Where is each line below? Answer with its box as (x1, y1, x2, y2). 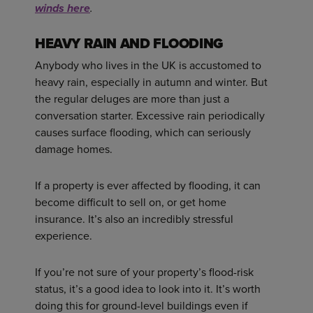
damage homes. (35, 141, 112, 158)
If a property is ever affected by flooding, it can (35, 177, 261, 194)
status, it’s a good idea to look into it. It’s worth (35, 281, 261, 298)
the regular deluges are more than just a (35, 91, 229, 108)
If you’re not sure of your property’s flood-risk (35, 264, 254, 281)
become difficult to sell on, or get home (35, 194, 226, 211)
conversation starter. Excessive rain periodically (35, 108, 265, 124)
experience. (35, 228, 92, 245)
